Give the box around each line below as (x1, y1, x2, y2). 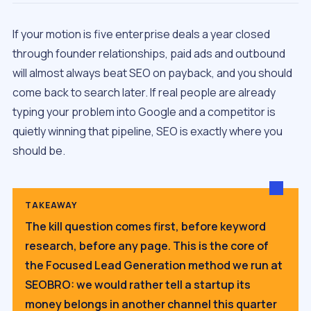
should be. (12, 143, 65, 159)
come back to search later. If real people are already (12, 85, 276, 101)
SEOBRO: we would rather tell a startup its (25, 277, 251, 293)
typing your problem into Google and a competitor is (12, 104, 276, 120)
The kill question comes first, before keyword (25, 219, 266, 235)
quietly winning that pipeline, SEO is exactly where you (12, 124, 283, 140)
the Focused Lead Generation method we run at (25, 258, 283, 274)
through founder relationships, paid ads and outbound (12, 46, 285, 62)
